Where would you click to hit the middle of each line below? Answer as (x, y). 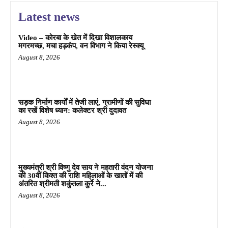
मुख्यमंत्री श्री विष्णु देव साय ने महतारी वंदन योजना (85, 168)
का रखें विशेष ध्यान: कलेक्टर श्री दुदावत (72, 111)
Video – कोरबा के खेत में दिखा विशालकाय (75, 37)
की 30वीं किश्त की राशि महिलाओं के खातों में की (80, 176)
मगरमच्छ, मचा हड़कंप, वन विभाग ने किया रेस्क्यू (81, 46)
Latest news (49, 17)
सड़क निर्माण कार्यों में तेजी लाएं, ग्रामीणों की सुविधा (84, 103)
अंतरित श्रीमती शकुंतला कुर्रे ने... (62, 184)
